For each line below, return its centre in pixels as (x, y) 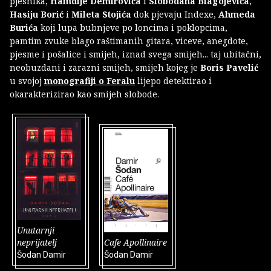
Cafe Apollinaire (135, 242)
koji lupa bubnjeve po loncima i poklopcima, (133, 28)
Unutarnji (36, 230)
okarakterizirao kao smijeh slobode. (84, 94)
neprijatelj (37, 242)
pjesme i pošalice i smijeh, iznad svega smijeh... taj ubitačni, (135, 54)
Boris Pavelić (229, 68)
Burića (24, 28)
